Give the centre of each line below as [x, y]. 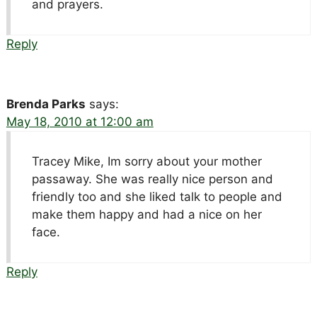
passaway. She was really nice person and [152, 179]
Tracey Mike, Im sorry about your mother [146, 161]
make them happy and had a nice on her [146, 214]
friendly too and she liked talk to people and [157, 196]
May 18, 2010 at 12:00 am [80, 121]
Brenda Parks [46, 104]
